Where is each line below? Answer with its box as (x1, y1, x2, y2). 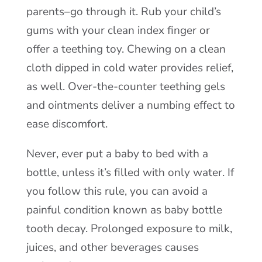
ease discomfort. (26, 116, 108, 132)
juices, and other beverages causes (26, 240, 199, 255)
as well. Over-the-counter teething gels (26, 79, 225, 94)
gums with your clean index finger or (26, 23, 210, 38)
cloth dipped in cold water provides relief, (26, 60, 233, 75)
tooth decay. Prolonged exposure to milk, (26, 221, 232, 236)
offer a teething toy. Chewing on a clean (26, 42, 226, 57)
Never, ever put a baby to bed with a (26, 146, 208, 161)
